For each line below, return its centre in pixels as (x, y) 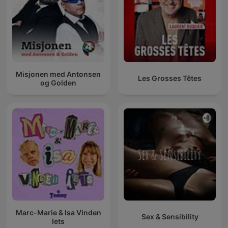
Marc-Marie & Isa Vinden (58, 212)
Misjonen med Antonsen (58, 74)
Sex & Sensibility (170, 217)
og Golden (58, 82)
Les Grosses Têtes (170, 78)
